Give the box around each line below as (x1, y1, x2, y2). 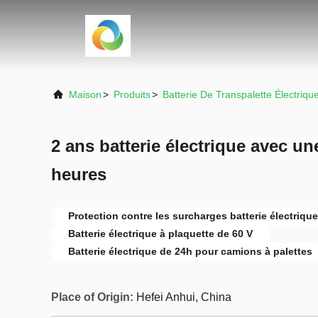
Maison (69, 89, 102, 100)
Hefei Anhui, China (136, 291, 231, 303)
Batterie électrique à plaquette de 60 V (68, 228, 253, 239)
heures (51, 165, 106, 184)
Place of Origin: (51, 291, 133, 303)
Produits (114, 89, 150, 100)
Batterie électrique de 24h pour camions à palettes (68, 246, 312, 257)
